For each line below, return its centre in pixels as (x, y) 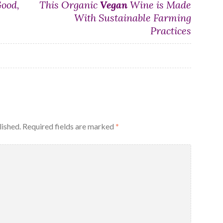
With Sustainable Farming (133, 17)
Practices (171, 30)
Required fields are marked (68, 126)
